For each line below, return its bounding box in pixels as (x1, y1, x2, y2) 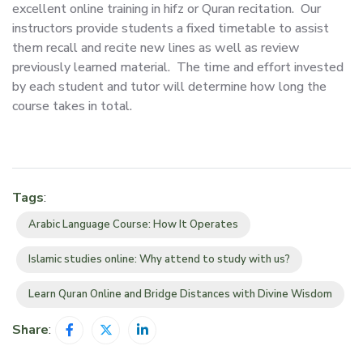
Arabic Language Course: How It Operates (28, 216, 238, 232)
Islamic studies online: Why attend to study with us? (28, 251, 290, 267)
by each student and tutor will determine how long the (12, 77, 327, 96)
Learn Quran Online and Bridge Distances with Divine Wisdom (28, 286, 332, 301)
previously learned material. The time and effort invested (12, 58, 344, 76)
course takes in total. (12, 96, 132, 115)
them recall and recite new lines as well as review (12, 38, 300, 57)
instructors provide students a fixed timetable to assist (12, 19, 329, 37)
